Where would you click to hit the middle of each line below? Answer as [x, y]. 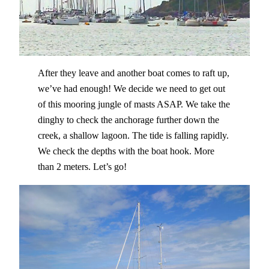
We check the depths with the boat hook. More [126, 151]
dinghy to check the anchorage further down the [128, 120]
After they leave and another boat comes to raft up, [133, 73]
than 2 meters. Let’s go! [82, 167]
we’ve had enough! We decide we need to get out [131, 89]
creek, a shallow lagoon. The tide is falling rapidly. [133, 136]
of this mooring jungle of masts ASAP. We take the [134, 104]
